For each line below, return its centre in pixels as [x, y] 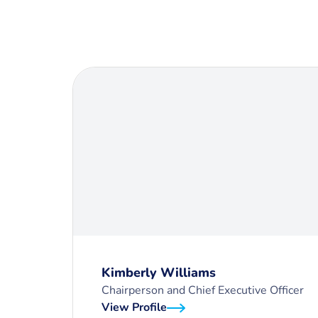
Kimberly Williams [159, 273]
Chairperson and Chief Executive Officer [203, 290]
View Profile [134, 307]
